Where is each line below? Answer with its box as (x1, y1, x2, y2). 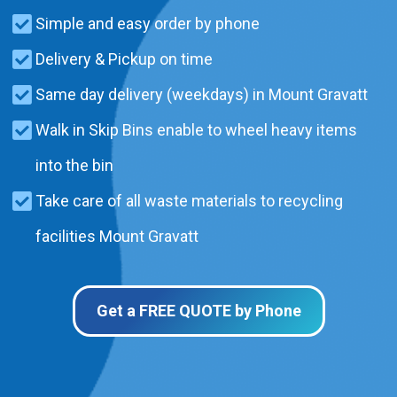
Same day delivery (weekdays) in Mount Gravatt (35, 84, 368, 104)
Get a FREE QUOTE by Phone (96, 300, 301, 320)
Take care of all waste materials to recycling (35, 191, 343, 210)
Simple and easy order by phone (35, 13, 260, 33)
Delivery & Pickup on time (35, 49, 213, 68)
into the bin (35, 155, 113, 175)
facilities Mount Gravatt (35, 226, 198, 245)
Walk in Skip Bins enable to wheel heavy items (35, 120, 357, 139)
